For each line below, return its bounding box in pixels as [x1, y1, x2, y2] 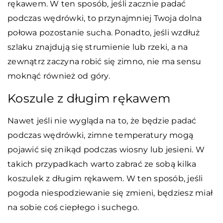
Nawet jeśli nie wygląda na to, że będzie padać [7, 115, 197, 125]
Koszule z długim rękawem [7, 91, 170, 106]
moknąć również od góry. [7, 71, 110, 81]
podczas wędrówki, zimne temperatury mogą [7, 130, 193, 140]
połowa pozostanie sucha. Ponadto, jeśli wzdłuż [7, 27, 200, 37]
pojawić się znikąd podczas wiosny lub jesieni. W [7, 144, 205, 154]
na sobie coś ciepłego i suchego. [7, 202, 139, 212]
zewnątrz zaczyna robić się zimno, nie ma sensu [7, 56, 202, 66]
